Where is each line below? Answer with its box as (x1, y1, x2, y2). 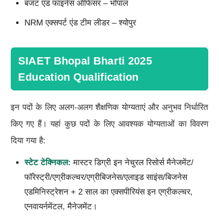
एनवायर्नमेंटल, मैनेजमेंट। (24, 201, 97, 211)
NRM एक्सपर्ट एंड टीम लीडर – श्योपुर (24, 18, 136, 27)
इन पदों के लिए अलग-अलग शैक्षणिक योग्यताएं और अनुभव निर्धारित (10, 102, 209, 112)
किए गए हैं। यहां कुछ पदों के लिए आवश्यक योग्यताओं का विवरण (10, 119, 209, 129)
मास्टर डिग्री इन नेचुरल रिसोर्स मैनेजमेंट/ (70, 157, 194, 167)
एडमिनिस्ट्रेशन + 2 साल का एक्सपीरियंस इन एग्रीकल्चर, (24, 187, 193, 197)
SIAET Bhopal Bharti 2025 (18, 54, 152, 67)
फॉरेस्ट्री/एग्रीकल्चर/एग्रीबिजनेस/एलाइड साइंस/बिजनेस (24, 172, 187, 182)
